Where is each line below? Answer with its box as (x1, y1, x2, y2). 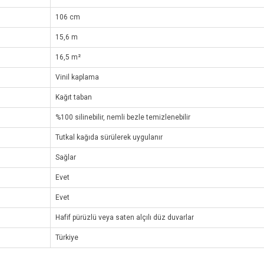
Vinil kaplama (55, 73, 99, 82)
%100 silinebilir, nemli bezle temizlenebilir (55, 113, 190, 122)
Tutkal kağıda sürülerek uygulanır (55, 133, 163, 142)
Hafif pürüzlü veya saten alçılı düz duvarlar (55, 213, 194, 222)
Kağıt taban (55, 93, 92, 102)
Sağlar (55, 153, 76, 162)
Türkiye (55, 233, 78, 242)
